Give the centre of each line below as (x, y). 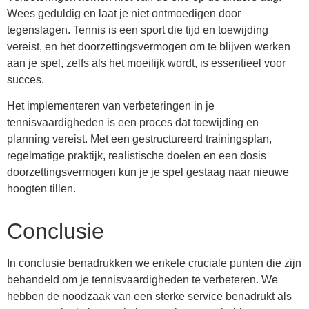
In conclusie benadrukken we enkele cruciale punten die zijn (154, 263)
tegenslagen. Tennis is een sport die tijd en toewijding (138, 30)
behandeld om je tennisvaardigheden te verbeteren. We (142, 280)
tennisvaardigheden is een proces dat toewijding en (133, 123)
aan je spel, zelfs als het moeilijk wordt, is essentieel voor (146, 63)
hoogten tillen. (41, 189)
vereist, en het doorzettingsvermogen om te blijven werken (149, 46)
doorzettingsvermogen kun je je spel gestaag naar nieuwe (148, 172)
